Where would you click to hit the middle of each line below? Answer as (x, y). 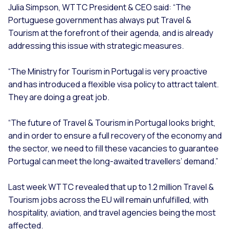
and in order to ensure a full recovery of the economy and (115, 135)
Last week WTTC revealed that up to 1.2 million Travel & (111, 187)
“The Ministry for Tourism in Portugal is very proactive (108, 71)
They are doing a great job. (59, 97)
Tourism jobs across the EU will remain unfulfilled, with (108, 199)
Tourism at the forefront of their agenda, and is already (111, 33)
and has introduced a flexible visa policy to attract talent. (113, 84)
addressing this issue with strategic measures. (96, 45)
